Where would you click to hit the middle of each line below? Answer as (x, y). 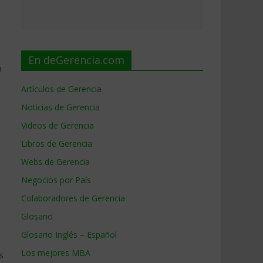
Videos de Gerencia (58, 125)
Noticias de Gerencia (60, 107)
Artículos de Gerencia (61, 89)
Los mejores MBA (56, 253)
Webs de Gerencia (55, 162)
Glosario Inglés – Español (69, 235)
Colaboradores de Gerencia (73, 198)
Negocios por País (56, 180)
